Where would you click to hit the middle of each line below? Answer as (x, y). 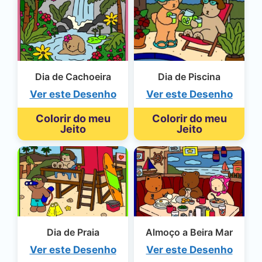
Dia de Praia (73, 232)
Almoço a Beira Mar (189, 232)
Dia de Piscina (189, 76)
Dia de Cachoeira (73, 76)
